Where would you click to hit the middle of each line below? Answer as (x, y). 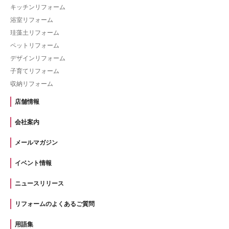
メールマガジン (36, 142)
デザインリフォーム (38, 58)
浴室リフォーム (32, 20)
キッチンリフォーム (38, 7)
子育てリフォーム (35, 71)
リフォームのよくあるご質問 (55, 204)
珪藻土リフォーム (35, 32)
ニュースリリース (39, 183)
